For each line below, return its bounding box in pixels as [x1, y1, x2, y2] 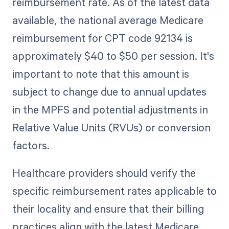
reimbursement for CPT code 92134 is [12, 31, 193, 45]
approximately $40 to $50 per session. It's [12, 49, 214, 63]
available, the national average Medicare [12, 13, 203, 28]
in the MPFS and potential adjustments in [12, 102, 208, 117]
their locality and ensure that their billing [12, 201, 204, 216]
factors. [12, 138, 50, 153]
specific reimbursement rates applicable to [12, 184, 217, 198]
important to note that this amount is [12, 66, 189, 81]
